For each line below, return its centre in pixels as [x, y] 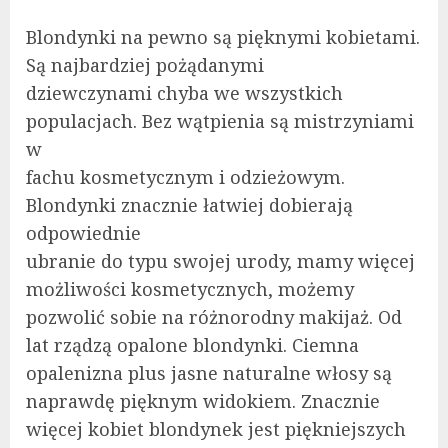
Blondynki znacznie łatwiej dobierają [189, 205]
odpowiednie [83, 233]
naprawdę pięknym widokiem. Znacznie [203, 401]
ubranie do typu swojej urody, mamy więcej [220, 261]
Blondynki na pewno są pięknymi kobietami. [223, 37]
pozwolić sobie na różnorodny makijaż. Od [214, 317]
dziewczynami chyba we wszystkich [184, 93]
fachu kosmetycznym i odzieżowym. [185, 177]
